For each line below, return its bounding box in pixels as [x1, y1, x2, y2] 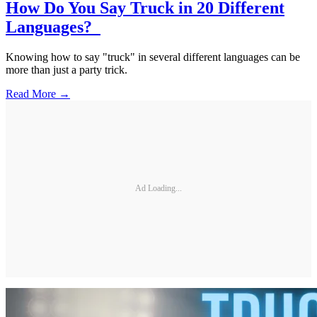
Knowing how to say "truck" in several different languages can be [6, 50, 300, 63]
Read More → [6, 87, 70, 100]
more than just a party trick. [6, 63, 127, 76]
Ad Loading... [135, 183, 182, 194]
